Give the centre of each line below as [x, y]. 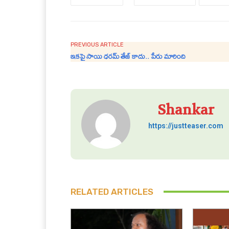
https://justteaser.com [186, 125]
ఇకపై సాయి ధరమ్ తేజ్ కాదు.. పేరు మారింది [128, 56]
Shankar [186, 110]
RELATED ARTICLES [112, 191]
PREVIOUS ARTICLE [97, 44]
